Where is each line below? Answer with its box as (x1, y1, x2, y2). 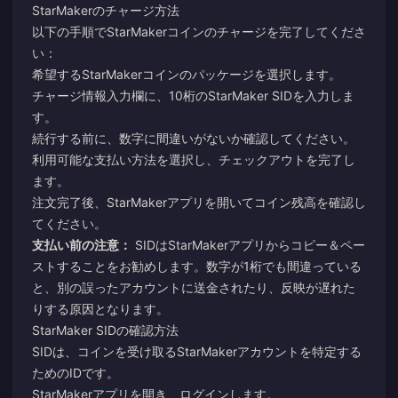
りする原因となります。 (32, 300, 169, 316)
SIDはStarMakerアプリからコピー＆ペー (131, 236, 365, 252)
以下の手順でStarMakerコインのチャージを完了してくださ (32, 23, 366, 39)
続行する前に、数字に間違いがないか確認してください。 (32, 130, 355, 146)
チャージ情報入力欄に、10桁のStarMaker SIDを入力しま (32, 87, 354, 103)
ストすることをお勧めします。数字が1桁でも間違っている (32, 258, 362, 274)
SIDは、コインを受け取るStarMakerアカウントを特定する (32, 343, 362, 359)
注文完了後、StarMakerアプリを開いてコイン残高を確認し (32, 194, 366, 210)
